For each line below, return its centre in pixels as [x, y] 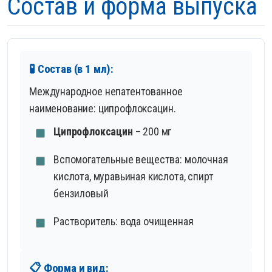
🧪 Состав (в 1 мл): [72, 69]
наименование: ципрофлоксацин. [103, 109]
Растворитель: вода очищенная [124, 222]
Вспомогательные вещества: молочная [141, 160]
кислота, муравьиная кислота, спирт [134, 177]
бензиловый [81, 194]
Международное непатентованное [106, 92]
